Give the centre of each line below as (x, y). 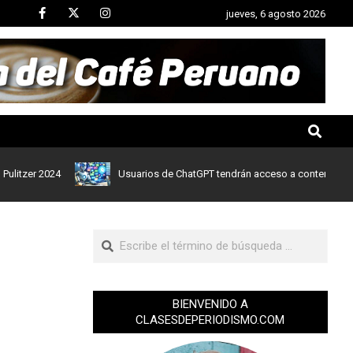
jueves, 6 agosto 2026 (276, 13)
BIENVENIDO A (210, 304)
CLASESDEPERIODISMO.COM (210, 320)
